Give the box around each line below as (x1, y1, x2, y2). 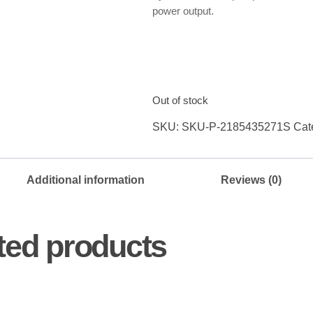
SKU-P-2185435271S (182, 120, 291, 133)
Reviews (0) (221, 173, 282, 186)
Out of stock (152, 94, 209, 106)
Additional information (27, 173, 145, 186)
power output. (152, 4, 214, 17)
